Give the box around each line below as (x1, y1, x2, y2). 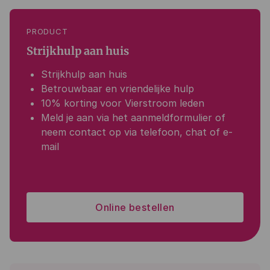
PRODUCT (27, 27, 68, 36)
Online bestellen (95, 201, 175, 213)
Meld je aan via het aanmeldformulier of (41, 111, 225, 124)
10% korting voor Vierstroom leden (41, 97, 204, 109)
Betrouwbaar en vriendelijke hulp (41, 83, 194, 95)
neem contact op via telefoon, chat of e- (41, 126, 233, 138)
